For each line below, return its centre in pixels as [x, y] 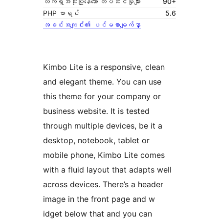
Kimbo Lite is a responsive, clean [104, 67]
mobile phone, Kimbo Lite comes [104, 155]
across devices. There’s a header [103, 185]
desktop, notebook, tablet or [96, 141]
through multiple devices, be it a [103, 126]
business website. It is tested [96, 111]
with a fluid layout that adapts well [107, 170]
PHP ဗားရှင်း [61, 13]
